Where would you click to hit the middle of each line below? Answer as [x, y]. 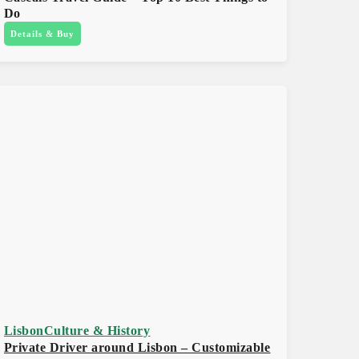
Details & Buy [42, 33]
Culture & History [97, 330]
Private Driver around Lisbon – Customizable [137, 347]
